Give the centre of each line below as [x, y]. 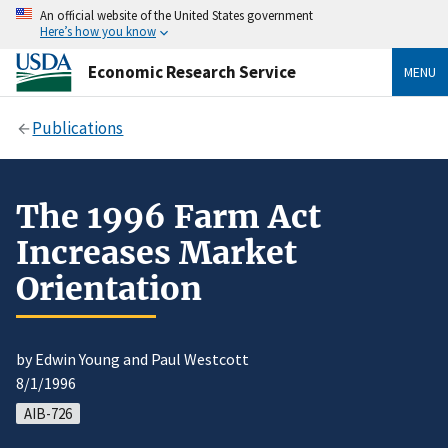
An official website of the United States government [176, 15]
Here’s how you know [98, 31]
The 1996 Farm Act [168, 216]
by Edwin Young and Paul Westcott [132, 359]
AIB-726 [48, 414]
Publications [78, 127]
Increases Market [156, 252]
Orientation [109, 288]
